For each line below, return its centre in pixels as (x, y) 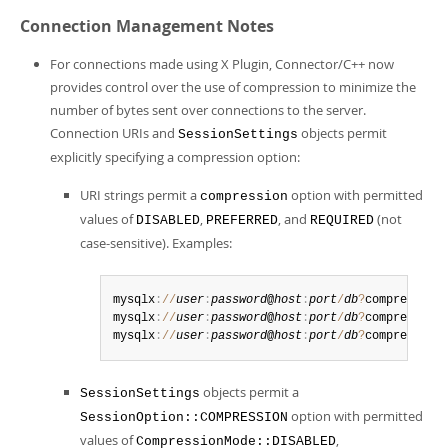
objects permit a (249, 392)
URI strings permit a (140, 195)
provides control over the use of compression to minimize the (233, 87)
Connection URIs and (114, 133)
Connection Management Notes (147, 26)
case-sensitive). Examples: (156, 243)
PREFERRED (242, 220)
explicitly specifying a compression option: (175, 157)
